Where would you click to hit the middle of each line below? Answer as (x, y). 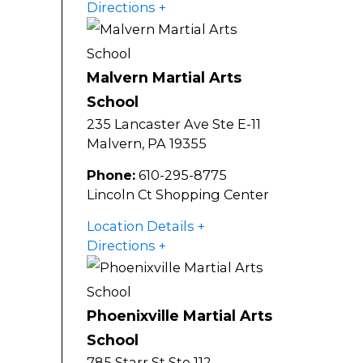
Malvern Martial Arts (164, 78)
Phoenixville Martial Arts (179, 316)
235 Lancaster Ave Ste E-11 (174, 124)
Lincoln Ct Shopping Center (178, 195)
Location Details (141, 226)
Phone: (111, 175)
